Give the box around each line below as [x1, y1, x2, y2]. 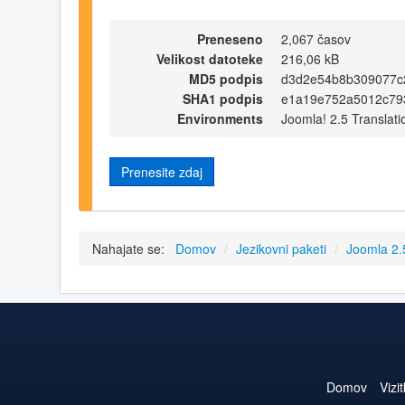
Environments [177, 108, 263, 127]
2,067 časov [281, 29, 351, 48]
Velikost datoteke [156, 49, 263, 68]
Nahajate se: [92, 240, 172, 259]
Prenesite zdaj [121, 162, 202, 181]
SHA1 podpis [183, 89, 263, 108]
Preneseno [197, 29, 263, 48]
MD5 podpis [189, 69, 263, 88]
